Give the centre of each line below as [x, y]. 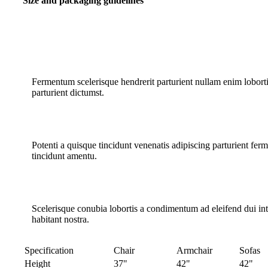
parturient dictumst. [68, 93]
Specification [49, 251]
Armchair [194, 251]
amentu [81, 156]
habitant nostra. [60, 220]
